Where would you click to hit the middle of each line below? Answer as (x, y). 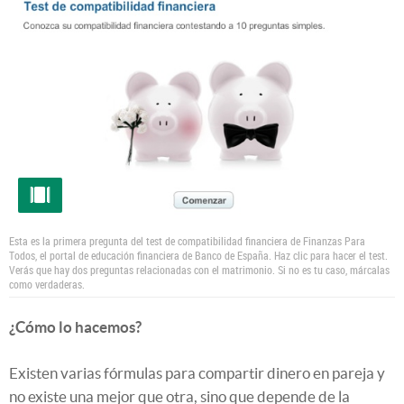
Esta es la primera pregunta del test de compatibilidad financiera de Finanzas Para (187, 240)
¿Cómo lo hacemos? (75, 326)
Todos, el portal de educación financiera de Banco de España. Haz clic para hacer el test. (198, 255)
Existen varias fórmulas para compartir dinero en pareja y (197, 372)
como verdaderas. (47, 284)
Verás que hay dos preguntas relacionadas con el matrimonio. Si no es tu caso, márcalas (199, 269)
